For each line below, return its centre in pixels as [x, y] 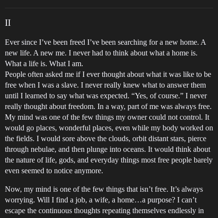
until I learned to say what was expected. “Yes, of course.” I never [106, 96]
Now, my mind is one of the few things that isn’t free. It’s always [104, 189]
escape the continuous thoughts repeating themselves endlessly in [104, 210]
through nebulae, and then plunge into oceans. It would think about [108, 149]
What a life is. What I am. [44, 64]
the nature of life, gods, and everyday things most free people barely [109, 160]
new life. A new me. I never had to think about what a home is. [101, 53]
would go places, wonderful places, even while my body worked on [109, 128]
